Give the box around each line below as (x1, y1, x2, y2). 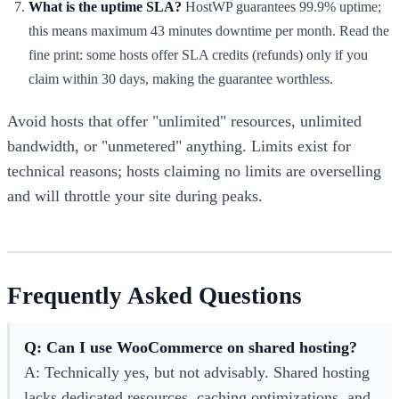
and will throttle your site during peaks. (7, 186, 263, 205)
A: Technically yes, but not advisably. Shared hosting (24, 362, 370, 381)
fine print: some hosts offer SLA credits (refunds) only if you (28, 46, 368, 62)
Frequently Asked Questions (7, 281, 302, 309)
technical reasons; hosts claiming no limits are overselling (7, 161, 381, 180)
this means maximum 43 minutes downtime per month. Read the (28, 22, 389, 38)
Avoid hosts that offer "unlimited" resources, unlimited (7, 111, 362, 130)
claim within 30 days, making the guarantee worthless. (28, 70, 333, 86)
